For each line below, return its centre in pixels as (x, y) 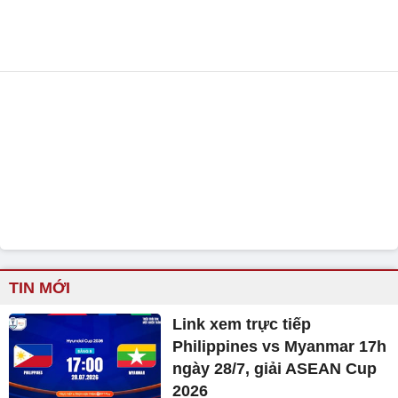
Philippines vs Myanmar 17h (280, 346)
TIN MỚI (40, 287)
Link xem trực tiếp (242, 324)
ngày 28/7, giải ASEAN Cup (275, 368)
